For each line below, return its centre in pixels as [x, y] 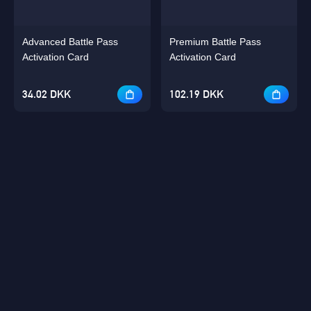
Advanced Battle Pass [70, 41]
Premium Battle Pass [215, 41]
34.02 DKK [47, 94]
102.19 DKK [196, 94]
